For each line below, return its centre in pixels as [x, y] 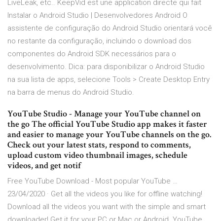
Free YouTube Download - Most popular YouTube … [92, 181]
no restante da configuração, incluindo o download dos [99, 41]
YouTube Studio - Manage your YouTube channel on [104, 114]
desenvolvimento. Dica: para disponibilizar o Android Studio [106, 67]
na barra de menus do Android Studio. [71, 92]
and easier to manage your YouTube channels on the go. [109, 135]
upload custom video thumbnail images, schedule [97, 155]
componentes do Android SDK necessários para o [92, 54]
